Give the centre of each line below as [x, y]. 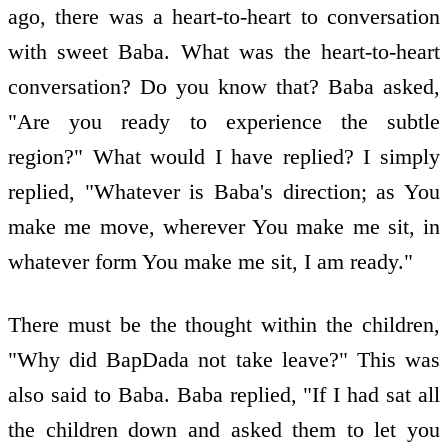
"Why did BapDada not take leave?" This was [224, 359]
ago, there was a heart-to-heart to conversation [224, 17]
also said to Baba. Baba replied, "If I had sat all [224, 394]
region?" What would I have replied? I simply [224, 157]
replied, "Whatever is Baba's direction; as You [224, 192]
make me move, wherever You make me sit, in [224, 227]
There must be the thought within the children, [224, 324]
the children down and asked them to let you [224, 429]
